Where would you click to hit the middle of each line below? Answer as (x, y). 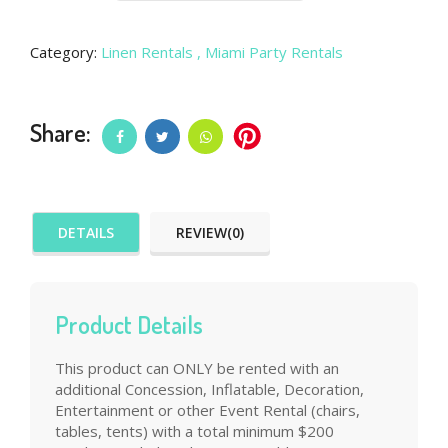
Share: (60, 133)
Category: (65, 52)
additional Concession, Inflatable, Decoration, (209, 389)
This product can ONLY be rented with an (197, 368)
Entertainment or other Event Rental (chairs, (207, 410)
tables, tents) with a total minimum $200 (194, 431)
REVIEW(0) (210, 233)
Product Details (129, 325)
